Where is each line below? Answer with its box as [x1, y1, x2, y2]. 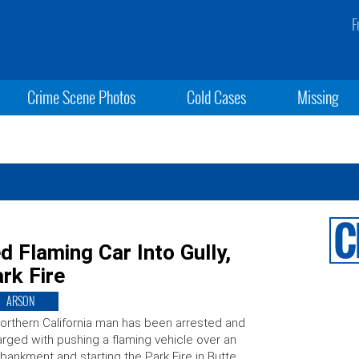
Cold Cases [186, 85, 246, 109]
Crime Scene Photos [26, 85, 135, 109]
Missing [297, 85, 340, 109]
